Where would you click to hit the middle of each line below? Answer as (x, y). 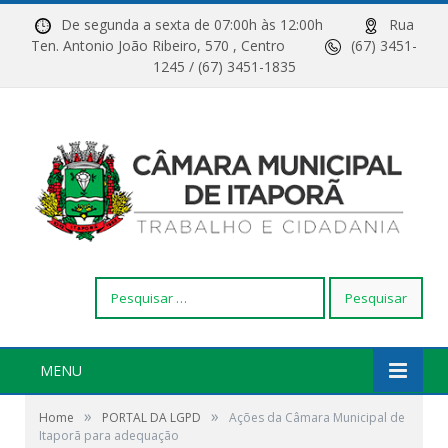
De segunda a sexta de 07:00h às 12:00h (211, 24)
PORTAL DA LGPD (151, 417)
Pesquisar (125, 286)
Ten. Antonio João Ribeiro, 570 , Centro (178, 45)
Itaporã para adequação (109, 435)
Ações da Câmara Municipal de (317, 417)
